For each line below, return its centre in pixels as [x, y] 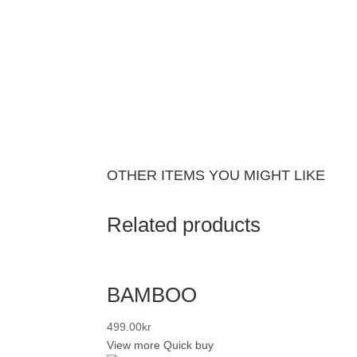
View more [134, 345]
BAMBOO [152, 294]
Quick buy [189, 345]
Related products [184, 224]
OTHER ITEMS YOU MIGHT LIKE [216, 175]
